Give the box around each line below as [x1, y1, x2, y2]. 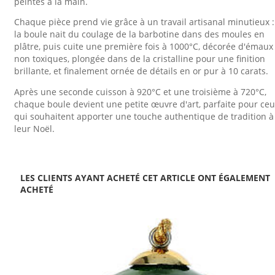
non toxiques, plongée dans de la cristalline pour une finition [14, 53, 265, 65]
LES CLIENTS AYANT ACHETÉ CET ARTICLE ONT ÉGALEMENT [20, 172, 270, 184]
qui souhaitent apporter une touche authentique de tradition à [14, 110, 274, 122]
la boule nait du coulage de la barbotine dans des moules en [14, 28, 265, 41]
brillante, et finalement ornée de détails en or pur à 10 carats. [14, 65, 268, 77]
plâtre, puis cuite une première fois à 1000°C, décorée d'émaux [14, 41, 273, 53]
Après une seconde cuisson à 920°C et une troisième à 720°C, [14, 85, 266, 98]
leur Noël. [14, 122, 55, 134]
